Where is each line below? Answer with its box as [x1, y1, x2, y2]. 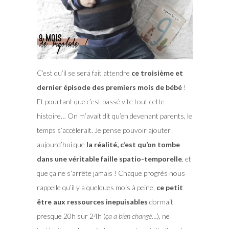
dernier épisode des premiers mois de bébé [36, 82, 182, 91]
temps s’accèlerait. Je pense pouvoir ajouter [36, 125, 171, 134]
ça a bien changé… [105, 211, 157, 220]
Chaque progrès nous [118, 168, 185, 177]
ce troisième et [131, 68, 183, 77]
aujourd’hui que [36, 140, 86, 149]
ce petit [154, 182, 183, 192]
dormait [147, 197, 173, 206]
